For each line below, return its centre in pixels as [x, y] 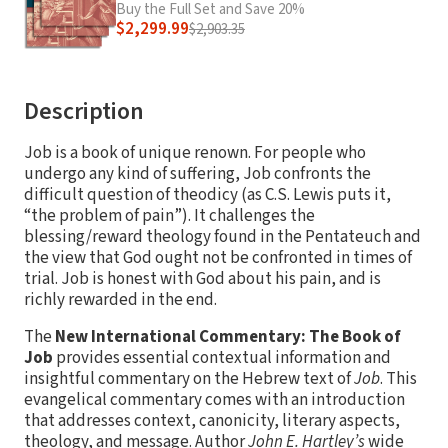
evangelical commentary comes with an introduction [214, 399]
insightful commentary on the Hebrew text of [189, 378]
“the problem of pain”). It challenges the [169, 215]
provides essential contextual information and [222, 357]
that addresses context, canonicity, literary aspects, [212, 420]
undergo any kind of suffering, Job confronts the [197, 173]
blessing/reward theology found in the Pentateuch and [222, 236]
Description [84, 111]
